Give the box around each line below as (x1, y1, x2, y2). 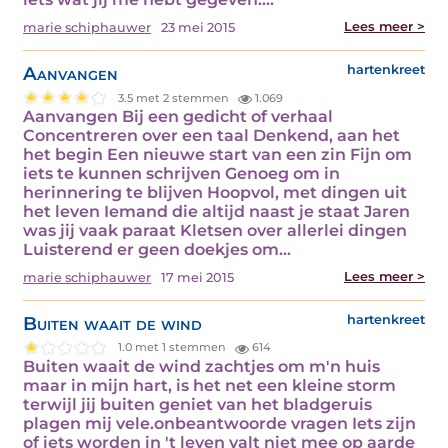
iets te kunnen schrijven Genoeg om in (23, 164, 340, 184)
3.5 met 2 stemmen (118, 90, 233, 105)
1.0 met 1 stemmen (118, 340, 230, 355)
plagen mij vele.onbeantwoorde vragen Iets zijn (23, 413, 416, 433)
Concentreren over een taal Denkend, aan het (23, 126, 400, 146)
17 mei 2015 (161, 270, 234, 286)
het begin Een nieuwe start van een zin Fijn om (23, 145, 412, 165)
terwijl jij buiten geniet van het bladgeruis (23, 394, 372, 414)
